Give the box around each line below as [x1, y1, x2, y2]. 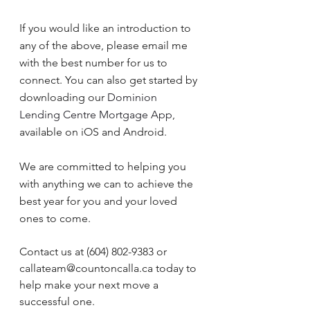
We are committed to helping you [19, 160, 189, 173]
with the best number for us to [19, 56, 170, 69]
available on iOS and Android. [19, 125, 167, 138]
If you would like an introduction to [19, 21, 194, 35]
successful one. [19, 295, 95, 308]
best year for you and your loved [19, 194, 180, 208]
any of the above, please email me [19, 39, 190, 52]
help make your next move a [19, 278, 161, 291]
